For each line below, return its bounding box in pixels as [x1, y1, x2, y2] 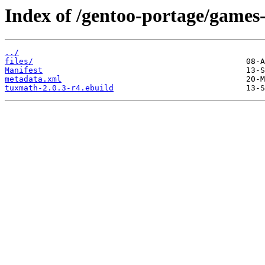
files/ [5, 57, 33, 66]
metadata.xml [5, 75, 62, 84]
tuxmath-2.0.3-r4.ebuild [5, 83, 114, 93]
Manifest [5, 66, 43, 75]
